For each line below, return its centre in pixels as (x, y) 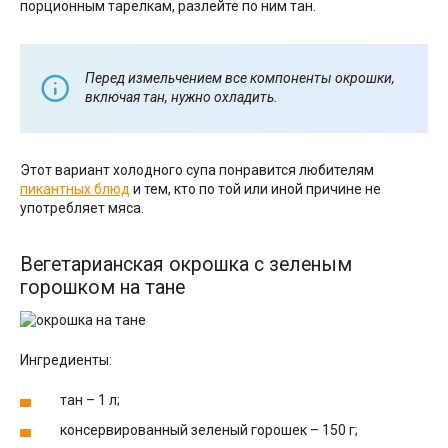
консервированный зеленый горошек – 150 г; (209, 429)
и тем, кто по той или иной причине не (255, 188)
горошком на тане (102, 287)
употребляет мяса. (82, 207)
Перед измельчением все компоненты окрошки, (240, 78)
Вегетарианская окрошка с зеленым (186, 264)
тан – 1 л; (90, 399)
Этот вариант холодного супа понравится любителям (197, 169)
